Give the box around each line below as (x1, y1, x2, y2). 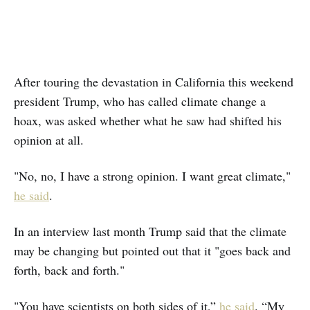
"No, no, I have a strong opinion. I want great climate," (14, 167, 291, 184)
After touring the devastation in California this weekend (14, 73, 293, 90)
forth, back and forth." (14, 261, 125, 278)
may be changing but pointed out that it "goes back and (14, 241, 291, 259)
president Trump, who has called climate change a (14, 92, 266, 109)
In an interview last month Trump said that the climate (14, 222, 286, 239)
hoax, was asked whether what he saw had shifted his (14, 111, 282, 129)
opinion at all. (14, 131, 84, 148)
